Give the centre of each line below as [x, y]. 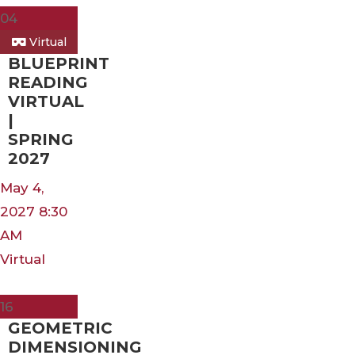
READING [48, 82]
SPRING [41, 139]
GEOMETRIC [60, 328]
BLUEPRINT [59, 63]
